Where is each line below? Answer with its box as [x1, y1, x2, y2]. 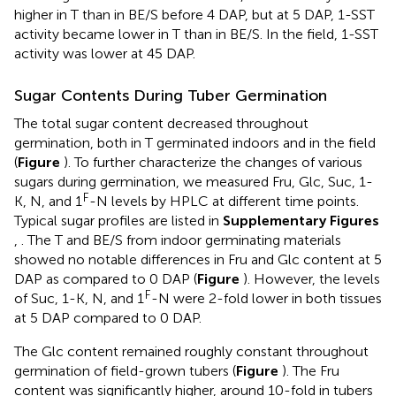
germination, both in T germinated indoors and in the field [14, 133, 376, 151]
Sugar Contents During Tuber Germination [14, 85, 327, 105]
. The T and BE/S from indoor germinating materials [21, 231, 341, 248]
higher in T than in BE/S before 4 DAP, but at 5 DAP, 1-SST [14, 5, 375, 23]
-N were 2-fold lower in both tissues [151, 289, 382, 307]
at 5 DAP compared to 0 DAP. [14, 308, 202, 326]
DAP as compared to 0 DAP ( [14, 270, 197, 287]
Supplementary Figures [223, 211, 379, 229]
